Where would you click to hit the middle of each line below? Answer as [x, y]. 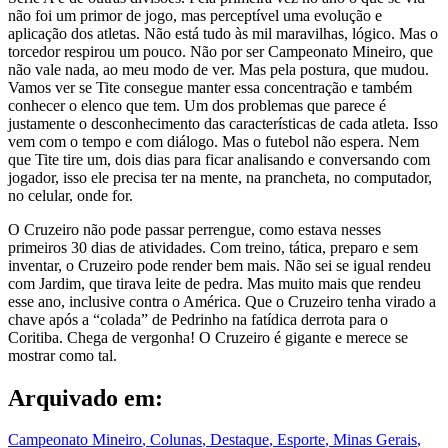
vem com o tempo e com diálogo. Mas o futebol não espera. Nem [213, 141]
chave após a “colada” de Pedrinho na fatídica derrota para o [198, 319]
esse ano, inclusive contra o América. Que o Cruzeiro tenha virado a [222, 301]
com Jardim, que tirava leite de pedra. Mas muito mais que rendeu [214, 283]
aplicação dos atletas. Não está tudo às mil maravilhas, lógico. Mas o [223, 33]
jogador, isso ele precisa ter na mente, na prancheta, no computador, [220, 177]
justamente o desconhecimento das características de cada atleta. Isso [223, 123]
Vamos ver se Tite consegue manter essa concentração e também [210, 87]
